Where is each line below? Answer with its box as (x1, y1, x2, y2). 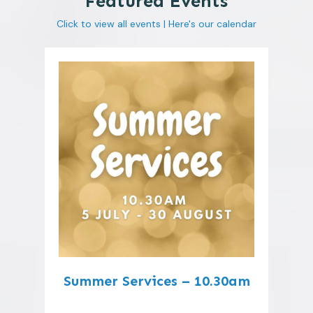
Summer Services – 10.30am (63, 272, 250, 289)
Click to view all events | (57, 17, 168, 30)
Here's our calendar (168, 17, 256, 30)
